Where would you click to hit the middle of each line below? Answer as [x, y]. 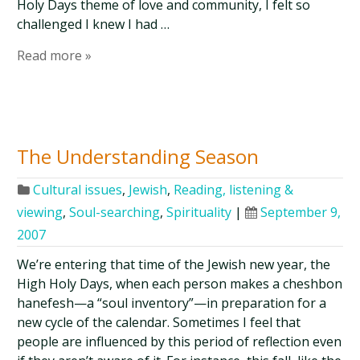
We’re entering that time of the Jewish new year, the [174, 264]
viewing [40, 212]
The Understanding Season [138, 156]
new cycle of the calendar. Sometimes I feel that [159, 322]
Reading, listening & [234, 190]
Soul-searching [115, 212]
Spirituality [199, 212]
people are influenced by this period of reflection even [180, 342]
